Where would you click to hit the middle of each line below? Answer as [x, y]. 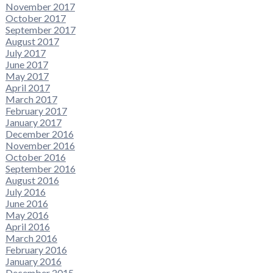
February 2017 [36, 111]
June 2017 [27, 65]
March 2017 [31, 99]
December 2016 [39, 134]
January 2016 [33, 261]
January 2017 [33, 122]
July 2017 [25, 53]
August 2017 [32, 41]
